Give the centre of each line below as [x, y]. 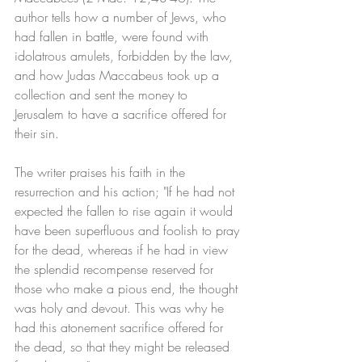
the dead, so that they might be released [124, 347]
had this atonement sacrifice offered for [121, 328]
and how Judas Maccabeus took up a [119, 76]
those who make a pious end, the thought [128, 289]
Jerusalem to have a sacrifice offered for [122, 114]
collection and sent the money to [103, 95]
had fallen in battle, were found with [114, 37]
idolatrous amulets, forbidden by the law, [126, 56]
